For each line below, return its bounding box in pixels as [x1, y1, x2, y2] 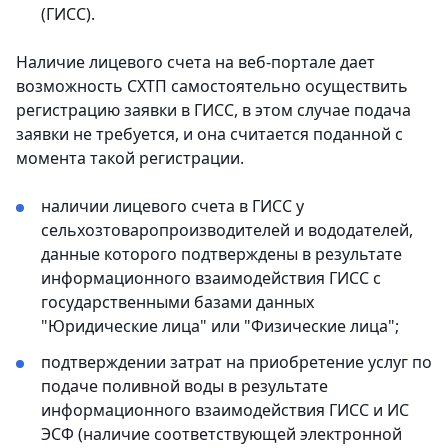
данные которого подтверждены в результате [41, 243, 402, 265]
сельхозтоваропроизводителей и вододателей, [41, 219, 413, 241]
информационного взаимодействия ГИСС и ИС [41, 399, 409, 421]
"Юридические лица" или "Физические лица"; [41, 315, 399, 337]
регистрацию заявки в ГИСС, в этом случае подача [16, 99, 411, 121]
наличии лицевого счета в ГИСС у [41, 195, 304, 217]
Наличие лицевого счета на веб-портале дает [16, 51, 375, 73]
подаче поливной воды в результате [41, 375, 328, 397]
